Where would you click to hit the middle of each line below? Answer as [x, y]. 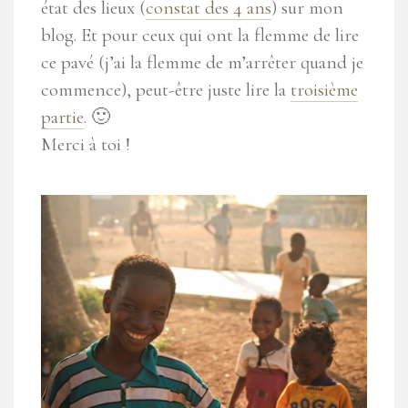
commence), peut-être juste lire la [166, 89]
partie [62, 117]
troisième [324, 89]
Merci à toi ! [86, 144]
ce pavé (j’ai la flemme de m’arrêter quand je [202, 62]
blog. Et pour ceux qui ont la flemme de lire [200, 35]
